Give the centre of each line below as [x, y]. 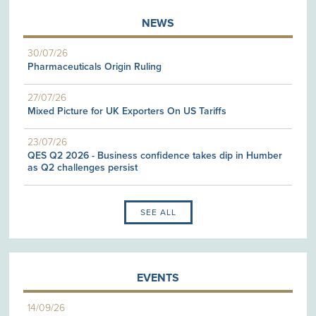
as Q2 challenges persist [83, 167]
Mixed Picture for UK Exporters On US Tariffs [127, 111]
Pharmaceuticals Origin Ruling [95, 66]
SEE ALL [158, 212]
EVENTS [158, 278]
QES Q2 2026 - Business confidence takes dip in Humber [155, 155]
